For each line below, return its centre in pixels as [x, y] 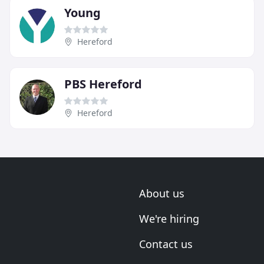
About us [162, 193]
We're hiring [169, 219]
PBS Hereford [103, 84]
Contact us [166, 244]
